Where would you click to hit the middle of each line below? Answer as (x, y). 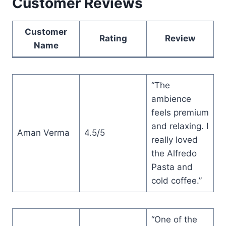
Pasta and (172, 167)
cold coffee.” (176, 180)
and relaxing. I (180, 126)
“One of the (174, 219)
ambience (171, 99)
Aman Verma (43, 132)
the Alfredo (174, 153)
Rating (113, 38)
